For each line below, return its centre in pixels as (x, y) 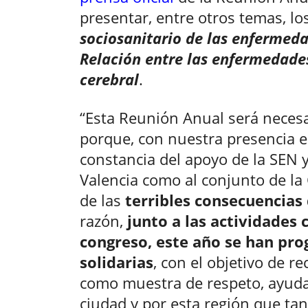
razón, (103, 221)
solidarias (117, 262)
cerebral (109, 79)
